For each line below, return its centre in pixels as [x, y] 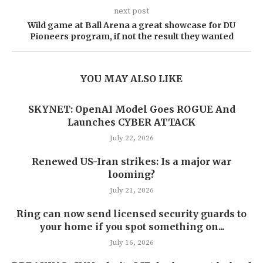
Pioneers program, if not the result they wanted [131, 36]
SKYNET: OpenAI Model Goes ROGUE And [131, 109]
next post [131, 11]
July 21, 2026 [131, 190]
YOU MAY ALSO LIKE [131, 79]
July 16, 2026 [131, 242]
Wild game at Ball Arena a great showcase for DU [131, 25]
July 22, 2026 [131, 138]
